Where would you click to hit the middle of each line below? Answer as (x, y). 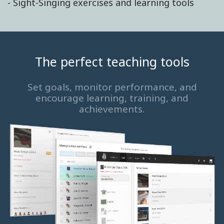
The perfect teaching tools (112, 62)
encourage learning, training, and (112, 98)
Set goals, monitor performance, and (112, 87)
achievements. (112, 109)
